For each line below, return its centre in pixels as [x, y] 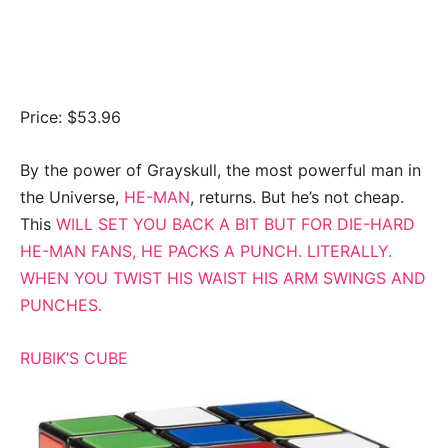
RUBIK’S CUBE [74, 357]
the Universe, [72, 196]
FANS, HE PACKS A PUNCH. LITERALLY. [239, 250]
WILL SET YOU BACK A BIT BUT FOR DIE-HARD [235, 223]
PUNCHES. [63, 304]
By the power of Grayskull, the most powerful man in [220, 169]
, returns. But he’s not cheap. [297, 196]
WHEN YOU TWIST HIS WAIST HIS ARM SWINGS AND [223, 277]
